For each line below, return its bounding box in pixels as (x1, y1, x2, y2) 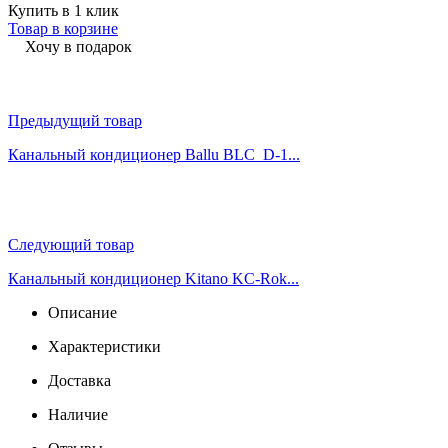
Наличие (48, 405, 108, 423)
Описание (48, 303, 117, 321)
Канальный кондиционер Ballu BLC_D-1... (8, 145, 300, 163)
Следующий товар (8, 235, 134, 253)
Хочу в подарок (25, 37, 132, 55)
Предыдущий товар (8, 111, 142, 129)
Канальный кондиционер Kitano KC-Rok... (8, 269, 299, 287)
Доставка (48, 371, 111, 389)
